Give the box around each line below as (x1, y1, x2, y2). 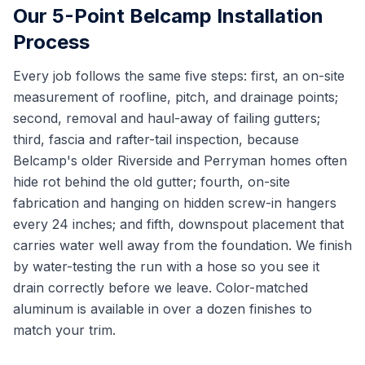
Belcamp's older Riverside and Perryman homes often (13, 152, 347, 169)
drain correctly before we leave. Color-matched (13, 279, 308, 296)
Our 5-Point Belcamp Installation (13, 4, 323, 28)
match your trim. (13, 322, 116, 338)
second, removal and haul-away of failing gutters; (13, 110, 320, 126)
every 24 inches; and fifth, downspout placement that (13, 216, 344, 232)
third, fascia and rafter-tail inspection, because (13, 131, 299, 147)
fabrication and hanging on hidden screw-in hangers (13, 195, 336, 211)
